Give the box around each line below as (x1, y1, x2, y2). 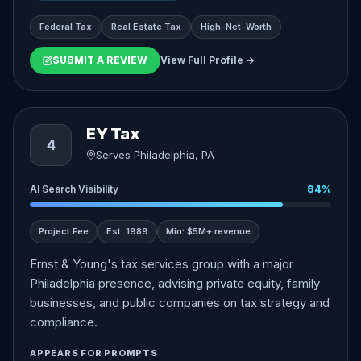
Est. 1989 (106, 226, 148, 237)
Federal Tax (39, 21, 92, 32)
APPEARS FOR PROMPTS (30, 347, 158, 359)
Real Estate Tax (111, 21, 181, 32)
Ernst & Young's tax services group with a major (30, 256, 293, 272)
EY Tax (86, 124, 140, 143)
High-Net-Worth (201, 21, 272, 32)
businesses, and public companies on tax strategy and (30, 295, 330, 310)
